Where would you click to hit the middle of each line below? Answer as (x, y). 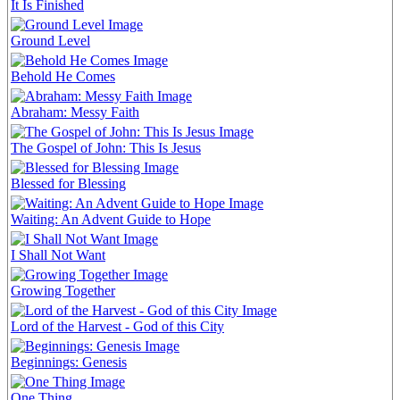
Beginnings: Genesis (69, 362)
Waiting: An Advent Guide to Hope (111, 219)
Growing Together (63, 290)
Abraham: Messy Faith (75, 112)
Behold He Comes (63, 76)
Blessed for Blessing (68, 183)
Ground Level (50, 40)
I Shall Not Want (58, 254)
